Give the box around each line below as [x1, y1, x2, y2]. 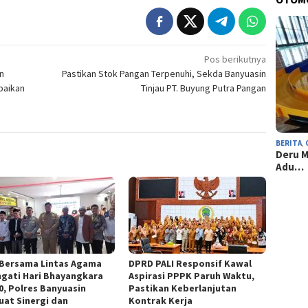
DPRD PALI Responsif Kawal [129, 256, 252, 269]
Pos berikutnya [204, 52, 267, 65]
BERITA [276, 137, 302, 148]
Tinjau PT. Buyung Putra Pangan [141, 81, 267, 94]
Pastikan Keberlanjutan [129, 281, 237, 294]
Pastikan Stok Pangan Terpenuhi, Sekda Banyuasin [62, 67, 267, 80]
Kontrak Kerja [129, 294, 193, 307]
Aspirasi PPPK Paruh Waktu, [129, 269, 255, 282]
